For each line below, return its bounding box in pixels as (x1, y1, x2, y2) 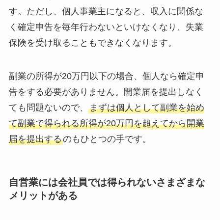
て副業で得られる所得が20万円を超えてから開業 (8, 118, 204, 129)
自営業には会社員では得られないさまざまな (8, 177, 205, 188)
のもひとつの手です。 (62, 134, 151, 144)
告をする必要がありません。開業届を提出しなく (8, 87, 203, 97)
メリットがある (8, 190, 78, 201)
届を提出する (8, 134, 62, 144)
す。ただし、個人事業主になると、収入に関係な (8, 6, 203, 17)
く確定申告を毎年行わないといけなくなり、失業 (8, 22, 203, 32)
